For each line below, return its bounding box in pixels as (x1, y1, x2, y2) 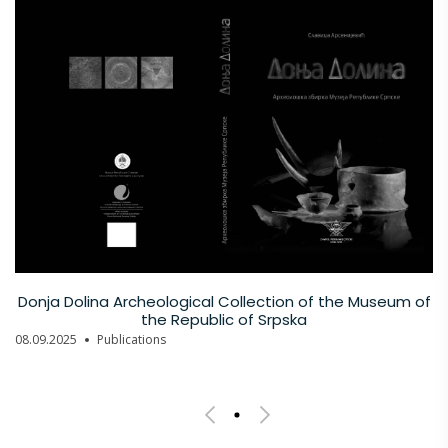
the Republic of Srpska (141, 309, 307, 331)
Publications (97, 331, 166, 349)
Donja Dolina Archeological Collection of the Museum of (17, 291, 431, 313)
